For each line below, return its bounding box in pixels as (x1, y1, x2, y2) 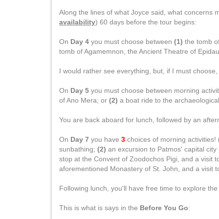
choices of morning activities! (125, 135, 218, 143)
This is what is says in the (59, 204, 140, 212)
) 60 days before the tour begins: (95, 18, 197, 26)
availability (59, 18, 95, 26)
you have (89, 135, 121, 143)
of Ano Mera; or (59, 96, 109, 104)
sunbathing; (59, 145, 97, 153)
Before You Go (140, 204, 188, 212)
